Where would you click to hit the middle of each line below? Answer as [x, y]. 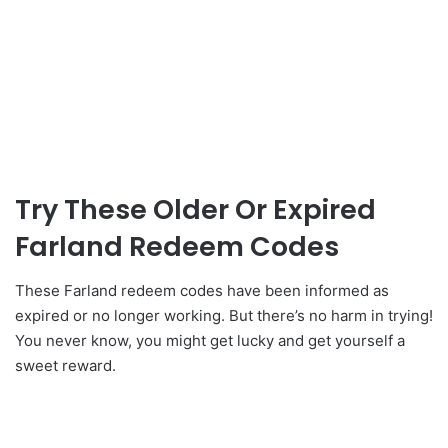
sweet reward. [65, 366]
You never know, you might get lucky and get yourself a [210, 341]
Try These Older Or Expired [195, 209]
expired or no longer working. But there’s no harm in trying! [224, 316]
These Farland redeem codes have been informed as [202, 291]
